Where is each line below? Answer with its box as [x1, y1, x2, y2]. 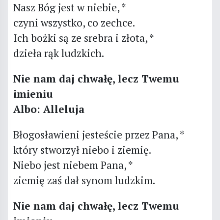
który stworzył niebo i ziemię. [13, 142, 151, 157]
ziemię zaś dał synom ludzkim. [13, 173, 155, 187]
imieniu [13, 86, 53, 101]
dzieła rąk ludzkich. [13, 46, 104, 60]
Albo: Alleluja [13, 102, 84, 116]
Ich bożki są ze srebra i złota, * [13, 30, 154, 45]
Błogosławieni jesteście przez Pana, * [13, 127, 185, 141]
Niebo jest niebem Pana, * [13, 158, 133, 172]
